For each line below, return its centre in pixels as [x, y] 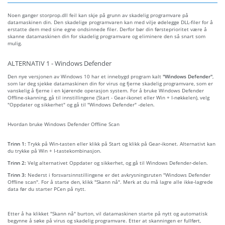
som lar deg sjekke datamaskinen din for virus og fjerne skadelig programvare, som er [110, 83]
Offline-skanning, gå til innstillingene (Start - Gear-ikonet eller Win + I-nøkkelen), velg [108, 97]
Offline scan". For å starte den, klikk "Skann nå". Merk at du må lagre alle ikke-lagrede [110, 182]
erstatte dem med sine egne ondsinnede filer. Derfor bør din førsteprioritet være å [107, 29]
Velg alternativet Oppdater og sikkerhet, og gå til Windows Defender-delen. [118, 162]
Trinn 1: [18, 143]
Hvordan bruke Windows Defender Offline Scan [64, 124]
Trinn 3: [18, 175]
